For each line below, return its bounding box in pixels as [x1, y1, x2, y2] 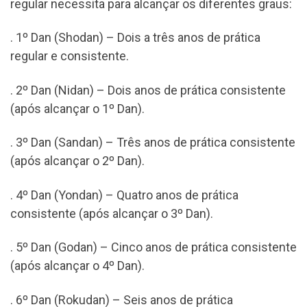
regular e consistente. [10, 49, 129, 64]
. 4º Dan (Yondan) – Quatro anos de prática [10, 187, 238, 202]
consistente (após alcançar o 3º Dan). [10, 206, 213, 221]
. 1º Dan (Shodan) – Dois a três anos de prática [10, 30, 260, 45]
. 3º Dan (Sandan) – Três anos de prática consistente [10, 135, 295, 150]
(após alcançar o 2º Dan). [10, 153, 145, 169]
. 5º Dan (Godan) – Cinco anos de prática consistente [10, 240, 297, 255]
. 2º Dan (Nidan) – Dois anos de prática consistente [10, 82, 286, 97]
